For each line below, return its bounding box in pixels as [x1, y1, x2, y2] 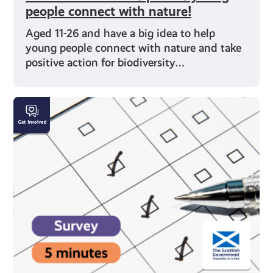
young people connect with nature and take [26, 41, 242, 55]
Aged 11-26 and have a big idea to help [26, 27, 216, 40]
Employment [13, 141, 87, 157]
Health [13, 111, 52, 127]
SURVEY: [13, 96, 66, 112]
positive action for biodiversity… [26, 56, 185, 69]
